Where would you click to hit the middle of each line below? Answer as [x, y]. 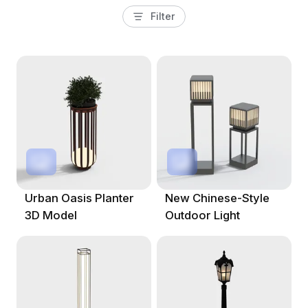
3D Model [51, 216]
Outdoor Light [203, 216]
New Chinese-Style [218, 198]
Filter [163, 16]
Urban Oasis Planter [79, 198]
